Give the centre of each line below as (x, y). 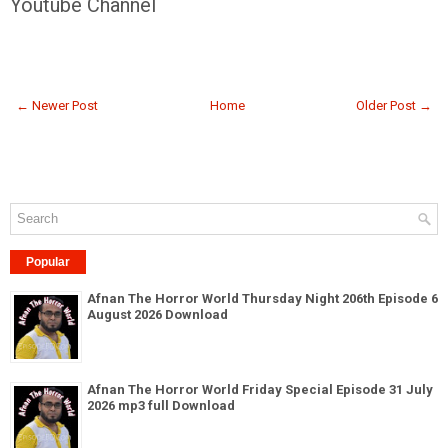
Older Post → (394, 105)
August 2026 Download (157, 314)
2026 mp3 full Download (161, 405)
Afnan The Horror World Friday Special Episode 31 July (260, 389)
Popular (48, 262)
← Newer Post (57, 105)
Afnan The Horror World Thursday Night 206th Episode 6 (262, 298)
